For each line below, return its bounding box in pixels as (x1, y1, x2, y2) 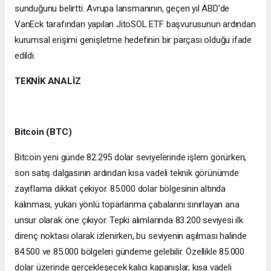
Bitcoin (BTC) (15, 126, 72, 138)
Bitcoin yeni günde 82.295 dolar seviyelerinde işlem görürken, (15, 152, 247, 163)
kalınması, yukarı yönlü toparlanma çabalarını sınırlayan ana (15, 199, 240, 211)
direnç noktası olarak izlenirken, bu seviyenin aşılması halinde (15, 230, 247, 242)
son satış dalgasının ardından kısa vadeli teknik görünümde (15, 168, 239, 179)
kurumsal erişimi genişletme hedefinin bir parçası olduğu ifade (15, 34, 252, 46)
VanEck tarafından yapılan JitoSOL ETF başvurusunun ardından (15, 19, 256, 30)
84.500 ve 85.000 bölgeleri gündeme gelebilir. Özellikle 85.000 (15, 246, 245, 258)
